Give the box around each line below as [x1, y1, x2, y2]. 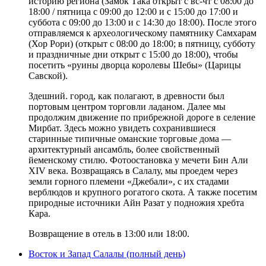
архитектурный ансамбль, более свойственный [28, 144, 220, 154]
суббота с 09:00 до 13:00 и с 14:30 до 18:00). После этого [28, 17, 256, 27]
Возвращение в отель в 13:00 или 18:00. [28, 228, 189, 239]
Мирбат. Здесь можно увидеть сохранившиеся [28, 122, 216, 133]
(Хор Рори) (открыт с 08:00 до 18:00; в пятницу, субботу [28, 38, 255, 49]
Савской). [28, 70, 68, 81]
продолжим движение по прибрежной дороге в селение [28, 112, 255, 122]
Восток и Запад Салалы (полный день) [28, 248, 185, 259]
